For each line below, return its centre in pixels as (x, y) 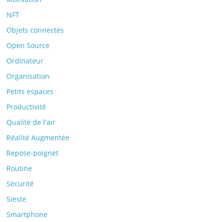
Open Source (28, 45)
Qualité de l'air (31, 122)
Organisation (28, 76)
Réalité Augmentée (38, 138)
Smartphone (27, 214)
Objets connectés (35, 30)
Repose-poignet (33, 153)
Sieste (17, 199)
